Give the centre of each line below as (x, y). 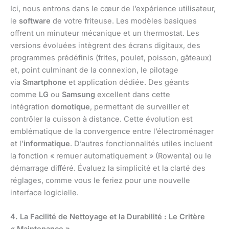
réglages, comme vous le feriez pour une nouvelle (100, 181)
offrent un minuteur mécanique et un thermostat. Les (105, 33)
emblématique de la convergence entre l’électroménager (112, 132)
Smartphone (44, 83)
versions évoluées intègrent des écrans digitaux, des (105, 46)
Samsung (78, 95)
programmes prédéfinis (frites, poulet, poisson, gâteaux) (111, 58)
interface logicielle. (44, 193)
